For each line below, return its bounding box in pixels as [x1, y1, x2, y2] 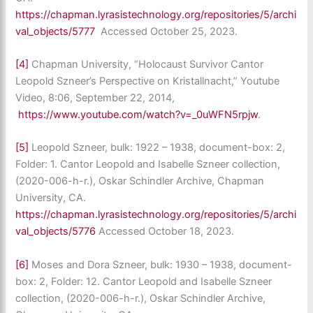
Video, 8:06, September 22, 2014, [15, 91, 175, 104]
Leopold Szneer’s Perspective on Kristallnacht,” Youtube [15, 74, 280, 87]
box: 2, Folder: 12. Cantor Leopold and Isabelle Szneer [15, 275, 272, 288]
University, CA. [15, 191, 87, 205]
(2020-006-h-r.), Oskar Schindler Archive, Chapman [15, 175, 265, 188]
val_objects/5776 [15, 225, 96, 238]
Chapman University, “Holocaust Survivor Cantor [29, 57, 264, 71]
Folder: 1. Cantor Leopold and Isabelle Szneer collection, [15, 158, 281, 171]
